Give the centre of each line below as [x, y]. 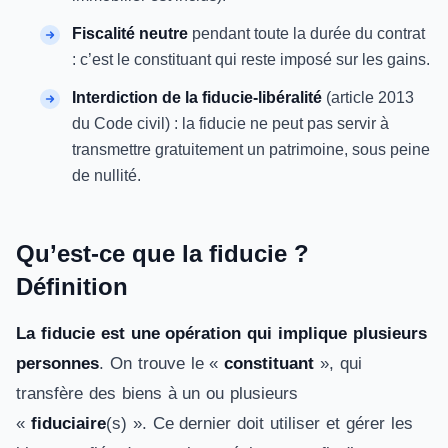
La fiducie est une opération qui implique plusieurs [221, 333]
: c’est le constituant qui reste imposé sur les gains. [251, 59]
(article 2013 [368, 97]
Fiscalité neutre [130, 33]
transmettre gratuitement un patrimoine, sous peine [251, 149]
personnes [57, 363]
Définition [75, 286]
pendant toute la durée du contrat [306, 33]
